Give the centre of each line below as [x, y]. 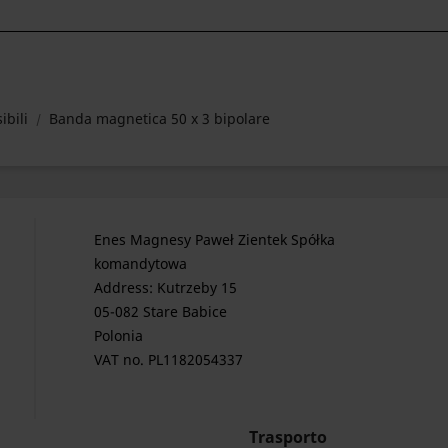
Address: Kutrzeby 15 [165, 287]
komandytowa [140, 263]
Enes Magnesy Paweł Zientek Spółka [214, 239]
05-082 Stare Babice [160, 311]
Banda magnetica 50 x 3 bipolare [159, 118]
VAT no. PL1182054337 [168, 359]
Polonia [118, 335]
